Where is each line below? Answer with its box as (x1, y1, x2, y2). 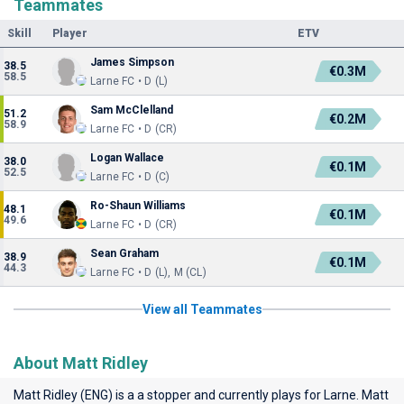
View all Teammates (142, 302, 262, 317)
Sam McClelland (90, 104, 173, 116)
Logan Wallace (90, 151, 164, 164)
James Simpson (90, 56, 174, 69)
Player (52, 27, 87, 40)
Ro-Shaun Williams (90, 199, 186, 212)
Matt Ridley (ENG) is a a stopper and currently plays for (14, 388, 324, 402)
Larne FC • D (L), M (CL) (90, 266, 207, 279)
